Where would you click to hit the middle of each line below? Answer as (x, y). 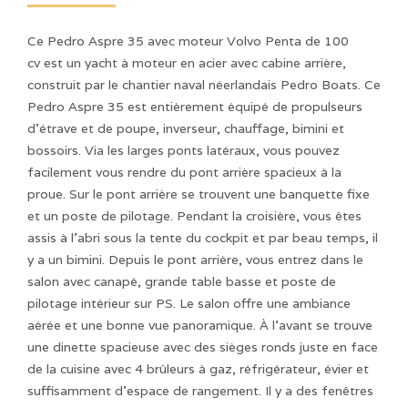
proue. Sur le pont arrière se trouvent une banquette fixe (199, 194)
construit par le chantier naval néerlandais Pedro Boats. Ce (204, 85)
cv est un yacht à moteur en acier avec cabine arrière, (187, 63)
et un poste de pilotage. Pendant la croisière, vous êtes (194, 216)
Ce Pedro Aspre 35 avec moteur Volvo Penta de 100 (188, 41)
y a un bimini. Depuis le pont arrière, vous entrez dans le (195, 260)
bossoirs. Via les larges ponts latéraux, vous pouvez (184, 150)
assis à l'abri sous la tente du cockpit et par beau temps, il (203, 238)
